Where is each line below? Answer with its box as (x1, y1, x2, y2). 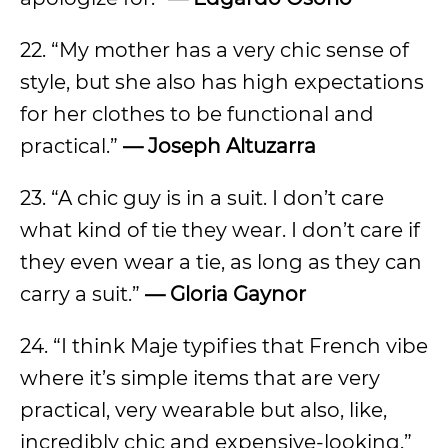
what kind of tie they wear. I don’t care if (20, 218, 420, 242)
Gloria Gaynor (170, 282, 306, 306)
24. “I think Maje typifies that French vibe (20, 334, 428, 358)
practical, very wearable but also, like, (20, 398, 387, 422)
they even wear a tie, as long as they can (20, 250, 422, 274)
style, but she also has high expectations (20, 70, 424, 94)
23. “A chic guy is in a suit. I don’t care (20, 186, 384, 210)
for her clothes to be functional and (20, 102, 374, 126)
